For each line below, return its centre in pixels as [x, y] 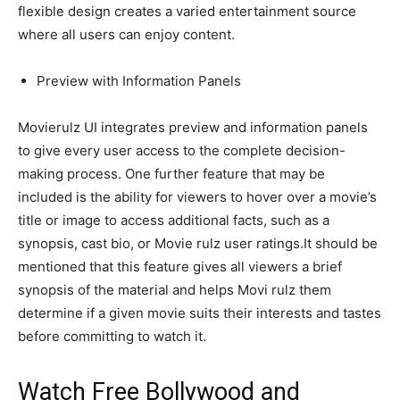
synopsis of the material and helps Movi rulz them [175, 290]
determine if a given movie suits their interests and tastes [200, 313]
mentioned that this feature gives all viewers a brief [180, 267]
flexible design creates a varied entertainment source [187, 12]
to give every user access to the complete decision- [182, 151]
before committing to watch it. [112, 337]
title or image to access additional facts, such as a [174, 221]
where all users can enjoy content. [126, 35]
